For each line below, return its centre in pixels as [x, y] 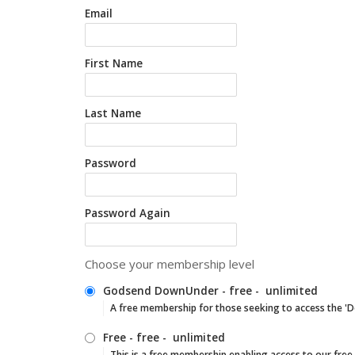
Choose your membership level [170, 264]
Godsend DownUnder [161, 291]
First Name [114, 63]
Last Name [113, 113]
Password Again [128, 213]
